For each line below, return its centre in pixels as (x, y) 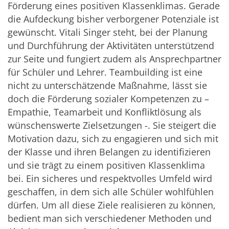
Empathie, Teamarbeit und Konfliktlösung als (105, 112)
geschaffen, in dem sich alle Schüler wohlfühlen (111, 192)
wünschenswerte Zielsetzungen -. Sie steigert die (112, 125)
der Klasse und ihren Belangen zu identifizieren (109, 152)
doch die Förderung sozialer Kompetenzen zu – (108, 99)
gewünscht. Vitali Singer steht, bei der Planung (108, 32)
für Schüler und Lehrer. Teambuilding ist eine (105, 72)
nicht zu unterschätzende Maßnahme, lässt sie (107, 86)
